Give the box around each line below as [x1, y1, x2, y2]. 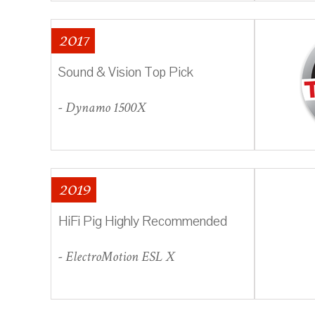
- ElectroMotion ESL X [58, 247, 174, 266]
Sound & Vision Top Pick [58, 63, 193, 82]
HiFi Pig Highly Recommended [58, 212, 227, 231]
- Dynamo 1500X [58, 98, 146, 117]
